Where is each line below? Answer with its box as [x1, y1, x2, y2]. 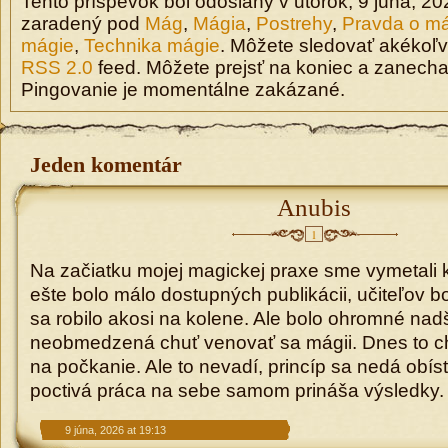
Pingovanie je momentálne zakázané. [21, 79, 345, 100]
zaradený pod [21, 13, 145, 34]
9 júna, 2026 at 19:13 [65, 424, 166, 436]
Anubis [276, 194, 351, 221]
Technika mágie [84, 35, 220, 56]
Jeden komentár [30, 153, 182, 177]
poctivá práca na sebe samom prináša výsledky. [30, 380, 444, 401]
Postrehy [256, 13, 332, 34]
